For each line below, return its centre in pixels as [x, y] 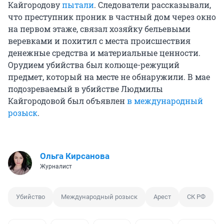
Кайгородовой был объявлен [67, 101]
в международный [165, 101]
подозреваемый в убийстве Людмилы [85, 89]
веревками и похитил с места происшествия [99, 41]
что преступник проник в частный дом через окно [112, 17]
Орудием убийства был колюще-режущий [94, 65]
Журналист [56, 167]
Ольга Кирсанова [75, 156]
